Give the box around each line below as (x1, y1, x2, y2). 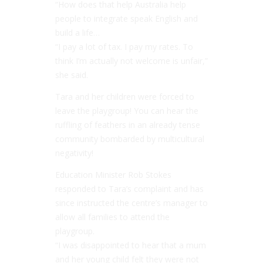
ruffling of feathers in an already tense (55, 119, 200, 130)
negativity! (55, 147, 93, 159)
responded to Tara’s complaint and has (55, 183, 204, 194)
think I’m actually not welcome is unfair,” (55, 55, 208, 66)
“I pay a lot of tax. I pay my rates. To (55, 41, 193, 52)
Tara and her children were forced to (55, 90, 194, 102)
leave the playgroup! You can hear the (55, 104, 198, 116)
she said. (55, 69, 88, 80)
